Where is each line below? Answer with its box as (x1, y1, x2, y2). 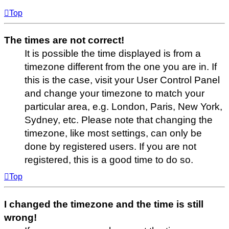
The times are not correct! (4, 34, 124, 45)
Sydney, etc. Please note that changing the (25, 114, 213, 125)
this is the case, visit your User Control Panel (25, 74, 220, 85)
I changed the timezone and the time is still (4, 198, 203, 210)
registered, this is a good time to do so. (25, 154, 193, 165)
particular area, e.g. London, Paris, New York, (25, 101, 222, 112)
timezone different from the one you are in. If (25, 61, 217, 72)
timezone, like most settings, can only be (25, 127, 202, 139)
